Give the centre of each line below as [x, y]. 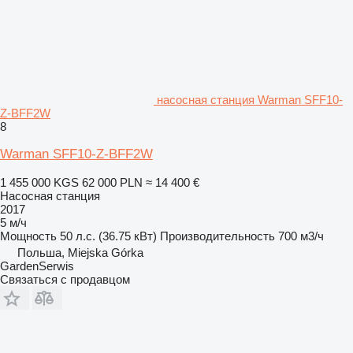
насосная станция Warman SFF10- [250, 100]
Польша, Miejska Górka [80, 253]
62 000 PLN [112, 182]
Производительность [217, 236]
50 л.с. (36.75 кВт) [108, 236]
